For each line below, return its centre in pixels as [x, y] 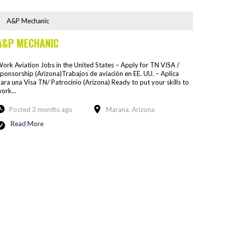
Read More [27, 123]
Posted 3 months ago [41, 109]
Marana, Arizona [130, 109]
